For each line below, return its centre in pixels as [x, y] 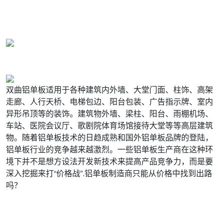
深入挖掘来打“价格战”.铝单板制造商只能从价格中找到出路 [109, 173]
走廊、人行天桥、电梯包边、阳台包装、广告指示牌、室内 [110, 102]
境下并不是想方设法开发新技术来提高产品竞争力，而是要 [110, 161]
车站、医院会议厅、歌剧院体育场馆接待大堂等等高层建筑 [110, 125]
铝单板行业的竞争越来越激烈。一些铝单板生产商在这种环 [110, 149]
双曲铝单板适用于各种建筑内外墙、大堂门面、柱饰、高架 [110, 90]
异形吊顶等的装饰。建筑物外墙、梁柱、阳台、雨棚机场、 [110, 113]
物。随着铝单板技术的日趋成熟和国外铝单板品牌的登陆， [110, 137]
